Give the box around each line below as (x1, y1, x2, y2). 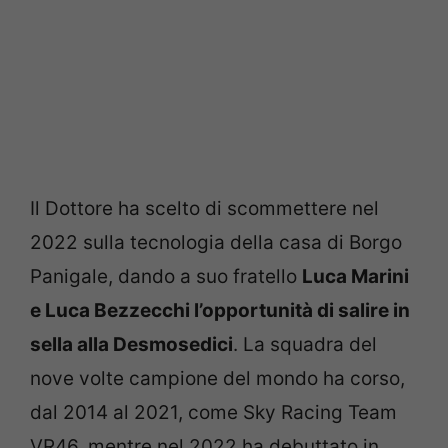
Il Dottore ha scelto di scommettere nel (30, 196, 379, 220)
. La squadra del (233, 332, 377, 356)
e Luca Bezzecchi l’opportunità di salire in (30, 298, 410, 322)
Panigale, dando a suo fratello (30, 264, 302, 288)
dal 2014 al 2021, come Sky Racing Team (30, 400, 397, 424)
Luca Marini (302, 264, 409, 288)
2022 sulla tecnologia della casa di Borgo (30, 230, 402, 254)
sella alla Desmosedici (30, 332, 233, 356)
